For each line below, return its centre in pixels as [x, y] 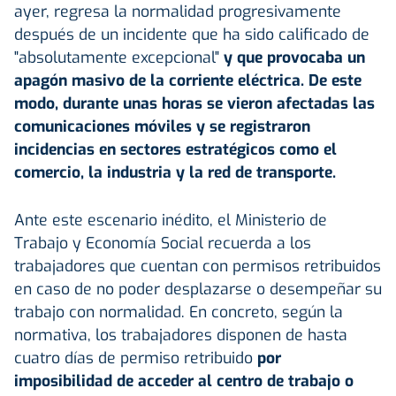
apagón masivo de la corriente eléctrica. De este [188, 80]
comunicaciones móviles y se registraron [162, 126]
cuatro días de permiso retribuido [136, 358]
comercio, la [61, 172]
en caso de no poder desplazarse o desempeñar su [198, 289]
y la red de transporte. [256, 172]
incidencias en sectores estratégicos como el [175, 149]
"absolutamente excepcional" [119, 57]
